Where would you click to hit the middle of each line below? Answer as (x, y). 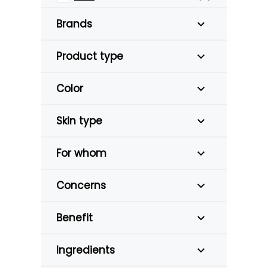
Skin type (79, 121)
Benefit (74, 218)
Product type (90, 56)
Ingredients (86, 250)
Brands (74, 24)
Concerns (81, 185)
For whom (81, 153)
